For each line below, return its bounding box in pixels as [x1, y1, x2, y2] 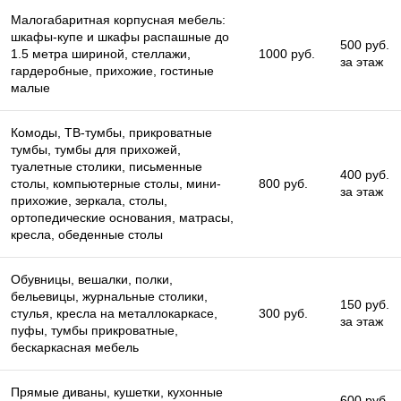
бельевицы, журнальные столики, [11, 288, 208, 303]
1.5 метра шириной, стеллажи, [11, 46, 191, 61]
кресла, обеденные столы [11, 226, 163, 242]
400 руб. [340, 166, 389, 182]
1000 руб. [259, 46, 315, 61]
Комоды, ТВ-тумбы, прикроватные [11, 124, 212, 140]
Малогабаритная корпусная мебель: [11, 12, 226, 27]
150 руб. [340, 296, 389, 311]
